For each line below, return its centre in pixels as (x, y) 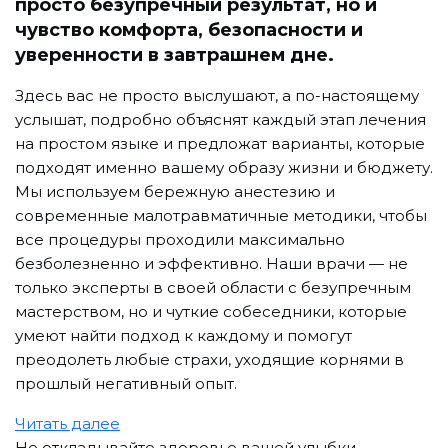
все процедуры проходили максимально (180, 239)
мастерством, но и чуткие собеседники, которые (211, 311)
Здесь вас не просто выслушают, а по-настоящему (217, 95)
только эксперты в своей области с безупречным (213, 287)
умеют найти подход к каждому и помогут (183, 335)
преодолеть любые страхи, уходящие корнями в (209, 359)
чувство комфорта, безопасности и (189, 29)
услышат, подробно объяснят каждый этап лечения (220, 119)
